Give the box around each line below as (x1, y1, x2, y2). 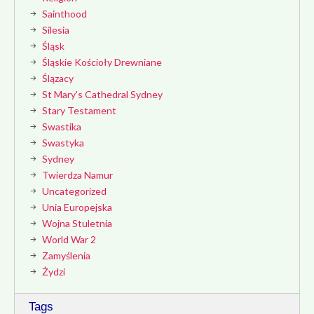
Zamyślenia (42, 250, 90, 261)
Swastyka (42, 137, 84, 149)
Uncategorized (42, 185, 107, 197)
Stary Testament (42, 104, 116, 116)
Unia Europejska (42, 201, 112, 213)
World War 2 (42, 233, 96, 245)
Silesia (42, 24, 69, 36)
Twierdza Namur (42, 169, 113, 181)
